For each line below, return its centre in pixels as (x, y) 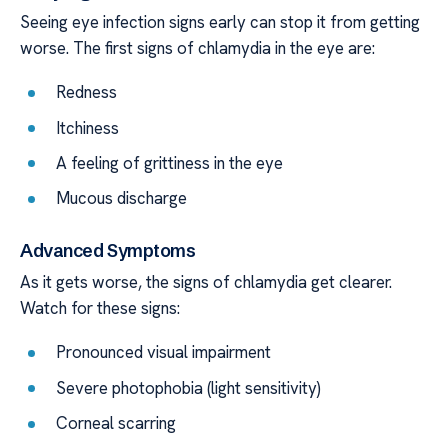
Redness (87, 92)
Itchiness (88, 127)
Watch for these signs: (100, 307)
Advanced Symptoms (108, 250)
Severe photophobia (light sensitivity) (189, 387)
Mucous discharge (122, 198)
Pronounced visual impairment (164, 352)
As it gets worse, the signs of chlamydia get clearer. (206, 281)
